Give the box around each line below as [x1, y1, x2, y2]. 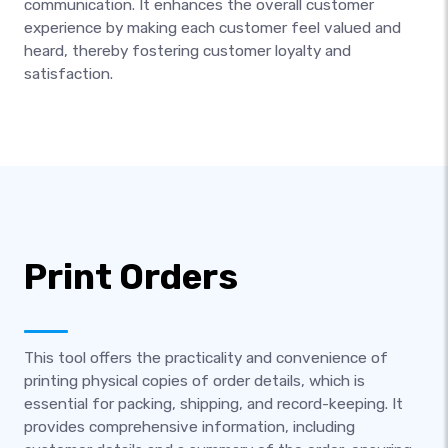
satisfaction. [24, 64, 113, 83]
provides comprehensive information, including [24, 418, 355, 436]
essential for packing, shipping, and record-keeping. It [24, 395, 403, 413]
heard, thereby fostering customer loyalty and [24, 41, 351, 60]
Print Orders [24, 255, 238, 298]
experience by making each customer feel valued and [24, 18, 401, 37]
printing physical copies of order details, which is [24, 372, 365, 390]
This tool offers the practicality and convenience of [24, 349, 388, 367]
